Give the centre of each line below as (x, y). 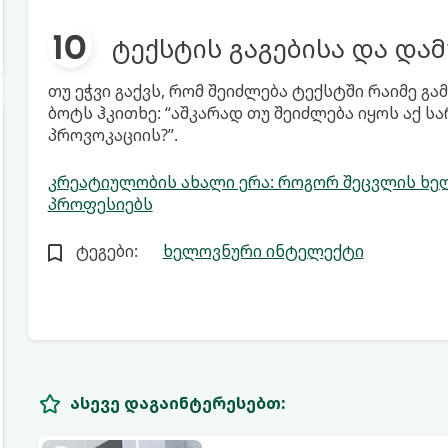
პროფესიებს (100, 204)
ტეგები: (106, 251)
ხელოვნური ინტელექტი (263, 251)
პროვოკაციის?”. (112, 135)
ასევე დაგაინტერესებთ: (177, 403)
